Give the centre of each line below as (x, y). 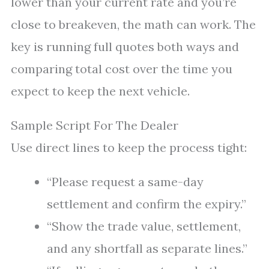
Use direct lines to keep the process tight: (129, 147)
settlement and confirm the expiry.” (147, 204)
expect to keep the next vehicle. (100, 91)
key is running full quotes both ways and (125, 47)
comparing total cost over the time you (122, 69)
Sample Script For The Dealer (95, 125)
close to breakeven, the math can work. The (133, 24)
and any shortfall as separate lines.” (147, 248)
